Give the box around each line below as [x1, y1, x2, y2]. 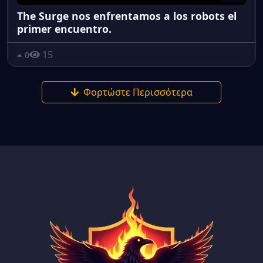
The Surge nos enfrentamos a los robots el [17, 9, 237, 23]
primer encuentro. [17, 22, 112, 36]
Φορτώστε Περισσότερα [83, 86, 193, 99]
